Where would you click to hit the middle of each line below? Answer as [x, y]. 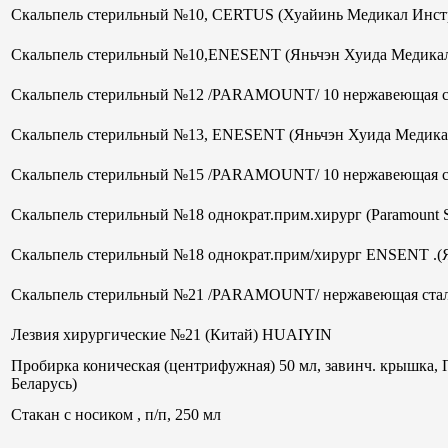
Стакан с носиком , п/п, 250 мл [116, 414]
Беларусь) [44, 383]
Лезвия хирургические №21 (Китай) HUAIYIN [171, 334]
